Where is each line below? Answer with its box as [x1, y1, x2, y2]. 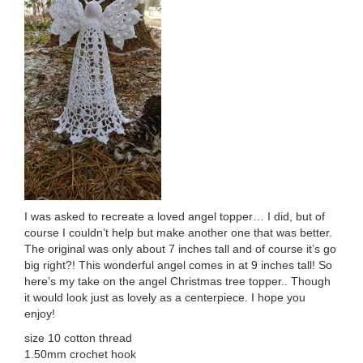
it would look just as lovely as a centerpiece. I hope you [24, 291, 305, 305]
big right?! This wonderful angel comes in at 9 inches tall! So [24, 258, 332, 272]
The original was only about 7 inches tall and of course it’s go [24, 242, 336, 256]
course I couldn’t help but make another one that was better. [24, 226, 332, 240]
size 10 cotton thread [24, 331, 132, 345]
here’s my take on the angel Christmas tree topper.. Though [24, 275, 331, 288]
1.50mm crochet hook [24, 348, 136, 361]
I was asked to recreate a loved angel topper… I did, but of [24, 210, 325, 224]
